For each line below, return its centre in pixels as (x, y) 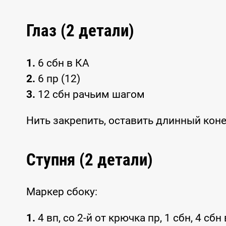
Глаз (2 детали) (80, 31)
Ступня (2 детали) (90, 159)
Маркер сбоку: (62, 192)
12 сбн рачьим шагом (90, 94)
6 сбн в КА (62, 63)
